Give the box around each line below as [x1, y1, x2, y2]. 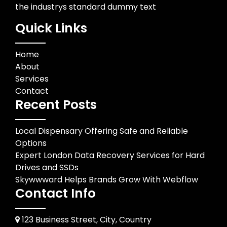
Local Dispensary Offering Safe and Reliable [15, 125, 188, 137]
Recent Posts [15, 96, 97, 113]
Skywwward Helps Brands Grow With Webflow [15, 174, 198, 185]
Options [15, 137, 47, 149]
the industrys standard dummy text [15, 1, 156, 13]
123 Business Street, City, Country [20, 214, 152, 225]
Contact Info [15, 184, 96, 202]
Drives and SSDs [15, 162, 79, 173]
